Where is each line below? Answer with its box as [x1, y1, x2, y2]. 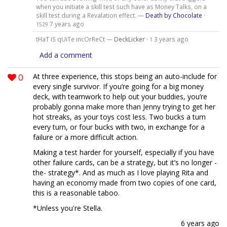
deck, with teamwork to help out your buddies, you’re [33, 91, 207, 101]
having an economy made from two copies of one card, [33, 177, 216, 187]
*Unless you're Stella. [33, 203, 102, 213]
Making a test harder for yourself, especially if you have [33, 147, 214, 157]
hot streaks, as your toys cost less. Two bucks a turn [33, 111, 206, 122]
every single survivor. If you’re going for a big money [33, 81, 204, 91]
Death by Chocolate [145, 11, 202, 19]
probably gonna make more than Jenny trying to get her [33, 101, 215, 111]
